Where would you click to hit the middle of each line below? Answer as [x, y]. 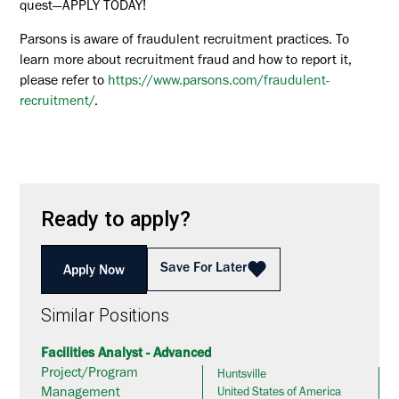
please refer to [62, 83]
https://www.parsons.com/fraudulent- [219, 83]
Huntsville [242, 376]
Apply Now [94, 272]
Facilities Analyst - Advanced [126, 355]
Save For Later [203, 269]
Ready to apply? [116, 219]
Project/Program [90, 375]
